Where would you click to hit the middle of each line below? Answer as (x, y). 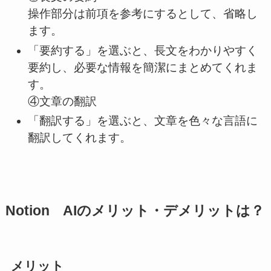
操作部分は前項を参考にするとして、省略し (143, 13)
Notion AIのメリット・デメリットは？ (135, 211)
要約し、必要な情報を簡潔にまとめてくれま (143, 67)
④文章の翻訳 (63, 101)
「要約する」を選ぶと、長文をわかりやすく (143, 50)
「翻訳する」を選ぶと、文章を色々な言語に (143, 121)
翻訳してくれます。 (80, 138)
